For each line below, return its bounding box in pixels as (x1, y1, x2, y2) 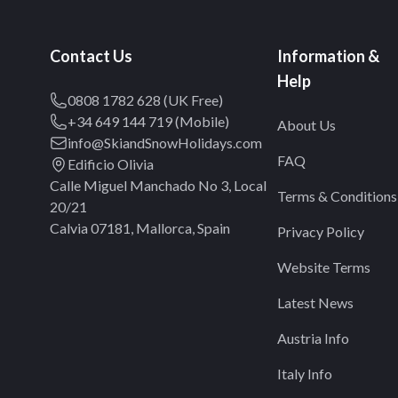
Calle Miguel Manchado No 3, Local (50, 177, 267, 194)
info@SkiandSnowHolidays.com (68, 134, 262, 151)
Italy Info (277, 365, 332, 382)
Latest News (277, 294, 354, 311)
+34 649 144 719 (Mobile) (68, 113, 229, 130)
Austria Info (277, 330, 349, 346)
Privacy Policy (277, 223, 364, 240)
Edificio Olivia (68, 155, 154, 172)
